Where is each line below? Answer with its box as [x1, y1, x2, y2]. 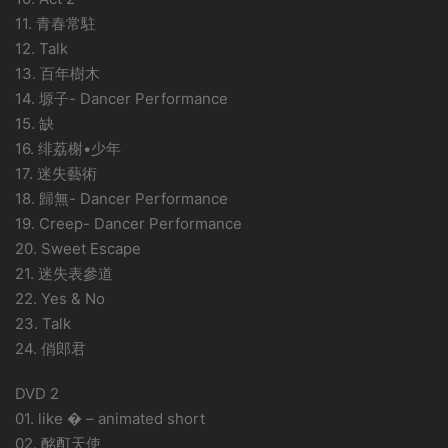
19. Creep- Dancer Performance [15, 214, 242, 233]
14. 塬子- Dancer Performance [15, 89, 228, 108]
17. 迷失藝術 [15, 164, 97, 183]
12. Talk [15, 39, 68, 58]
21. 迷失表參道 [15, 264, 113, 283]
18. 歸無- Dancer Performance [15, 189, 228, 208]
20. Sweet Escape [15, 239, 141, 258]
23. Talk [15, 314, 71, 333]
